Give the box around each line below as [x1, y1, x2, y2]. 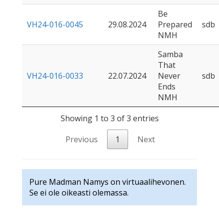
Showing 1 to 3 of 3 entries [60, 113, 159, 124]
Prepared [158, 19, 192, 30]
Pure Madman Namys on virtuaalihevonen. [29, 176, 186, 188]
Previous [65, 134, 98, 145]
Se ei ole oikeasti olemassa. [29, 187, 129, 198]
